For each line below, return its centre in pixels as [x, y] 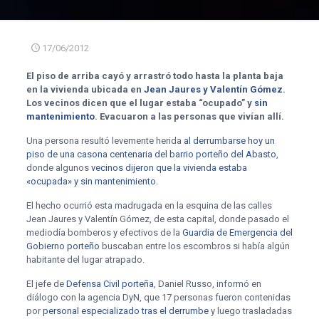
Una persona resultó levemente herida [105, 141]
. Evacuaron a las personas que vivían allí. [189, 116]
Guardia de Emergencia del [237, 232]
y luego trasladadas [250, 311]
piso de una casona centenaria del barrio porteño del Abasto [151, 154]
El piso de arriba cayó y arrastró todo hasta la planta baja [155, 76]
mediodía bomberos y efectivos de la [104, 232]
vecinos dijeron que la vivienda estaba [169, 168]
